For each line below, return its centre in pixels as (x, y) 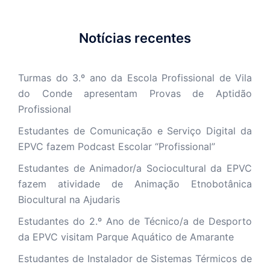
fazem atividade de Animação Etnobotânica (135, 184)
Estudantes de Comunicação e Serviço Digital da (135, 130)
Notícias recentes (135, 38)
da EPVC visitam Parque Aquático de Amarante (126, 237)
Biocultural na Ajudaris (69, 199)
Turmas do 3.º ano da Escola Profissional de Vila (135, 77)
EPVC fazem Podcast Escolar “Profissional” (117, 146)
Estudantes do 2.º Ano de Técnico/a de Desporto (135, 221)
